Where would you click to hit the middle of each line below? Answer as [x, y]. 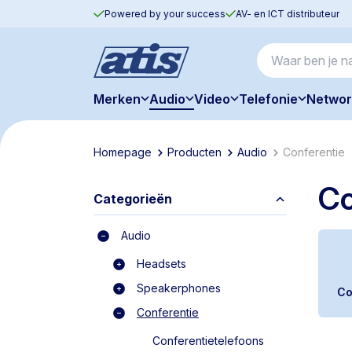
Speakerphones [178, 288]
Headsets [161, 264]
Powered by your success [165, 13]
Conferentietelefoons [208, 341]
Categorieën [132, 199]
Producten [194, 152]
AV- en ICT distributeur [288, 13]
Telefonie [268, 99]
